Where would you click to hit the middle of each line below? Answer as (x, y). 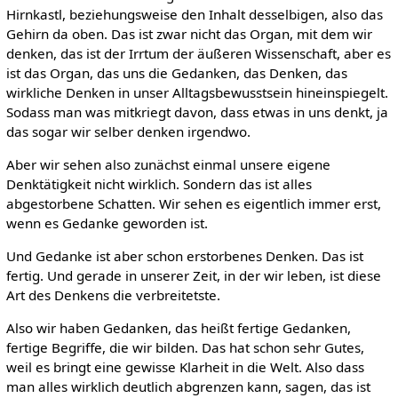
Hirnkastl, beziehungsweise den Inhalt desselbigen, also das (194, 14)
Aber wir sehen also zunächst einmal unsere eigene (168, 164)
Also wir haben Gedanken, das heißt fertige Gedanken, (178, 328)
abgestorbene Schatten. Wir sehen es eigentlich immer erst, (193, 203)
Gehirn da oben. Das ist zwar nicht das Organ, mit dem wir (189, 33)
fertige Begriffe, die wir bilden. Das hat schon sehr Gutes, (185, 348)
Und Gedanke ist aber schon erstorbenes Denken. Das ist (184, 256)
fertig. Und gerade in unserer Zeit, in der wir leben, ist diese (193, 276)
